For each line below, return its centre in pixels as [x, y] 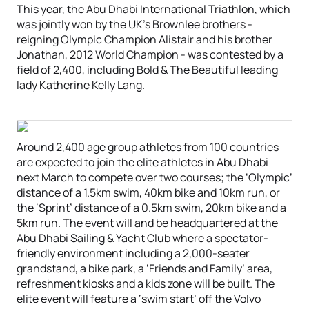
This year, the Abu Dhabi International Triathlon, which [153, 9]
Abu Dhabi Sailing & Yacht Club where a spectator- [142, 238]
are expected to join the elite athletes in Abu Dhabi [142, 162]
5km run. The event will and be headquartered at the [147, 223]
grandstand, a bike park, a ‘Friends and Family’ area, [144, 268]
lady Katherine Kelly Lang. [81, 85]
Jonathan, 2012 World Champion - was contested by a [150, 54]
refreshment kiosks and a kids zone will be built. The [146, 283]
